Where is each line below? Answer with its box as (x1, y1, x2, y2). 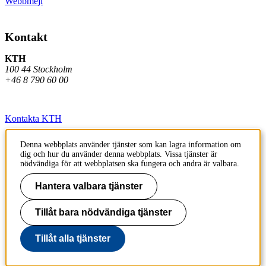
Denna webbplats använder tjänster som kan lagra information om (20, 140, 241, 149)
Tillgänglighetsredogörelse (5, 226, 103, 236)
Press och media (5, 158, 65, 169)
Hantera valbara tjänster (35, 181, 142, 191)
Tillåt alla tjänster (35, 233, 110, 243)
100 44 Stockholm (5, 64, 72, 74)
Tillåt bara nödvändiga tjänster (35, 207, 172, 217)
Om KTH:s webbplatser (5, 203, 95, 214)
